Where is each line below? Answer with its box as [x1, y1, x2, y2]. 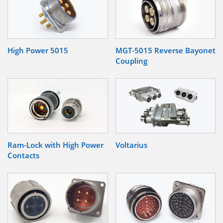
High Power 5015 [7, 45, 68, 55]
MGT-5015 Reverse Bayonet [115, 45, 216, 55]
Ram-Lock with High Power [7, 140, 104, 150]
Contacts [7, 150, 39, 161]
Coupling [115, 55, 147, 66]
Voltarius [115, 140, 147, 150]
